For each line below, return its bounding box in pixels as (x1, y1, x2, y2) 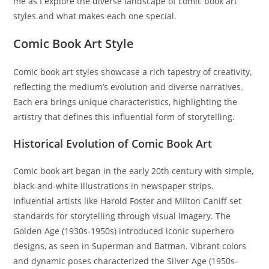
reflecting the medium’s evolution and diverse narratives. (13, 81, 244, 92)
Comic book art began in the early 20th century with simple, (13, 165, 254, 177)
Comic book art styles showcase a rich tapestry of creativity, (13, 66, 252, 77)
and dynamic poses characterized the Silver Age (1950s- (13, 255, 238, 267)
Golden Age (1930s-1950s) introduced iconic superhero (13, 225, 234, 237)
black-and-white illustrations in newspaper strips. (13, 180, 214, 192)
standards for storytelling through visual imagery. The (13, 210, 231, 222)
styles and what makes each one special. (13, 10, 177, 22)
